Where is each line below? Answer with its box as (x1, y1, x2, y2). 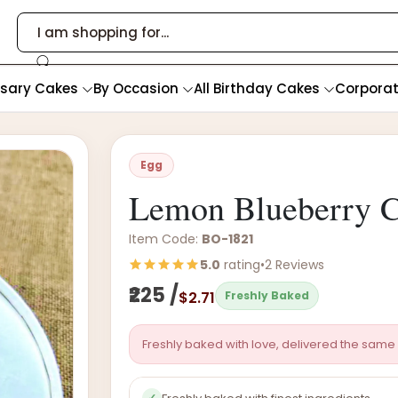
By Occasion (93, 79, 182, 98)
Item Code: (129, 230, 203, 248)
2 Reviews (265, 256, 325, 274)
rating (220, 256, 261, 274)
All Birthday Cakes (194, 79, 323, 98)
